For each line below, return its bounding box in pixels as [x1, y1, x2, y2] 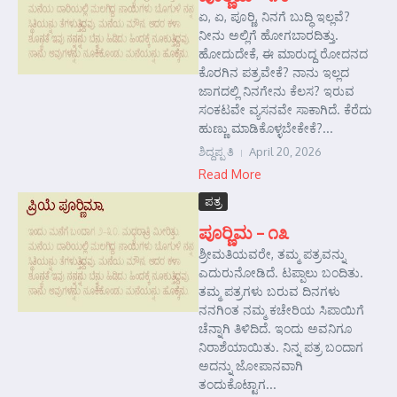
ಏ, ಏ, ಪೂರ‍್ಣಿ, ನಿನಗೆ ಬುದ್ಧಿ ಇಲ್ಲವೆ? [198, 9, 350, 24]
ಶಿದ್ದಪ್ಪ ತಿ [198, 144, 234, 159]
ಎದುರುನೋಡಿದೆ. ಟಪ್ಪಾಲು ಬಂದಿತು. [198, 265, 363, 280]
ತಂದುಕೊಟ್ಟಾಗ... [198, 377, 276, 392]
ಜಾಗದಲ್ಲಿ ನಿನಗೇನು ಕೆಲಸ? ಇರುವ [198, 83, 354, 98]
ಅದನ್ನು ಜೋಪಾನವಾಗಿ [198, 358, 303, 373]
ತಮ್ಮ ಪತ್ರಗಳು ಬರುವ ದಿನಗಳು [198, 284, 340, 299]
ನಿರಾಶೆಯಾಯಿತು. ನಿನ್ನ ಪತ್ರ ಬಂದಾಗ [198, 339, 363, 354]
